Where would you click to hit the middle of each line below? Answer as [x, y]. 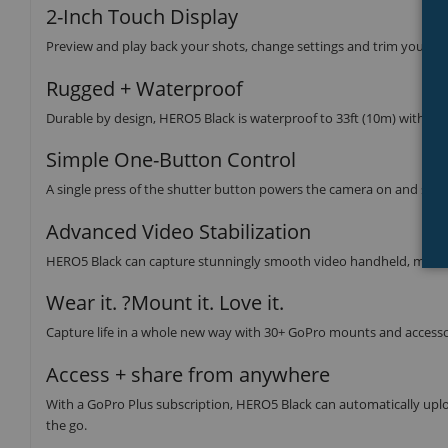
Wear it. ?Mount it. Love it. [165, 303]
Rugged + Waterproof [144, 88]
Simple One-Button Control [171, 160]
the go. [66, 424]
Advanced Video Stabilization [178, 231]
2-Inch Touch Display [142, 17]
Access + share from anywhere [188, 374]
